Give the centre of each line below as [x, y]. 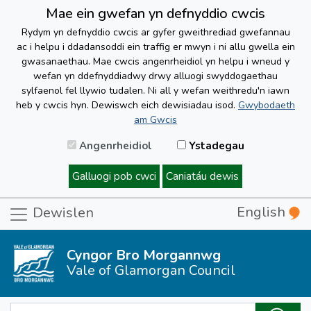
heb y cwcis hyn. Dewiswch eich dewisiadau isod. [127, 105]
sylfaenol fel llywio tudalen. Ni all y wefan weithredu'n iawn [155, 91]
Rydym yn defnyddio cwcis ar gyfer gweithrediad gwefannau [155, 32]
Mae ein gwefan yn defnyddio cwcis [155, 14]
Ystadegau [215, 146]
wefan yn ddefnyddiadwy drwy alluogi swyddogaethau [155, 76]
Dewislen [61, 213]
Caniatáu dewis [202, 176]
